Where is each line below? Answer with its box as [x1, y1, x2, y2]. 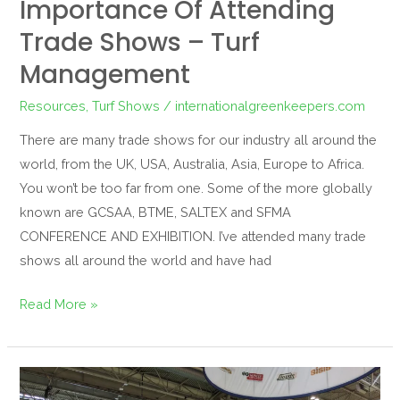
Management [20, 57, 191, 93]
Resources [20, 97, 87, 113]
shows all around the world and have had [20, 253, 272, 269]
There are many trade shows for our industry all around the [20, 132, 378, 148]
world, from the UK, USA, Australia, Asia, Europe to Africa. [20, 156, 365, 172]
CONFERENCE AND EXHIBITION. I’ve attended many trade [20, 229, 367, 245]
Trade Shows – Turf [20, 25, 261, 61]
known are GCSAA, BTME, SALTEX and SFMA [20, 204, 292, 221]
